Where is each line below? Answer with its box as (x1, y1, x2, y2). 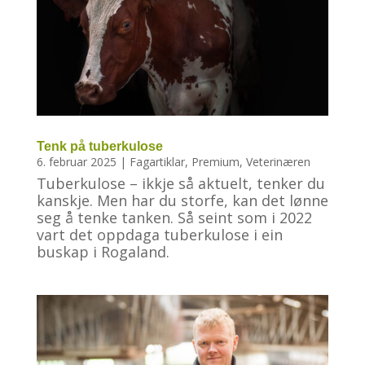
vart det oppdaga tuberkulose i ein (36, 225, 283, 245)
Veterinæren (245, 154, 310, 170)
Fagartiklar (129, 154, 185, 170)
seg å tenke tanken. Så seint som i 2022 (36, 208, 312, 228)
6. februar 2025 (36, 154, 117, 170)
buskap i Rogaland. (36, 242, 169, 262)
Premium (191, 154, 240, 170)
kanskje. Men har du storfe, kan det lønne (36, 191, 328, 211)
